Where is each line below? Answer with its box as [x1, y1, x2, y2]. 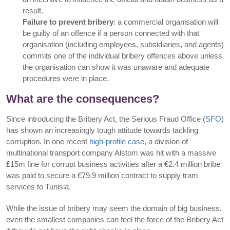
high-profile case [89, 137, 144, 146]
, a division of [144, 137, 188, 146]
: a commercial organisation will [113, 17, 218, 26]
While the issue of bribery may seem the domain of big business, [6, 204, 222, 213]
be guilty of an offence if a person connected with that [23, 29, 199, 37]
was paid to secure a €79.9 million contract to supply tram [6, 171, 198, 180]
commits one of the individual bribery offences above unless [23, 51, 222, 60]
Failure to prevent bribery [23, 17, 113, 26]
